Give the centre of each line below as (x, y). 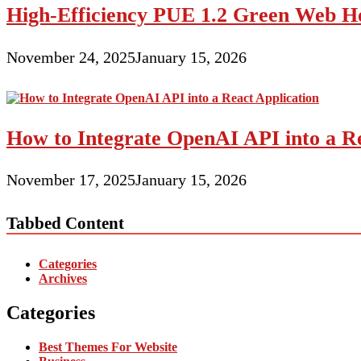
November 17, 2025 (71, 180)
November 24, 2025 (71, 58)
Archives (63, 278)
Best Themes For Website (108, 346)
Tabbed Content (65, 223)
